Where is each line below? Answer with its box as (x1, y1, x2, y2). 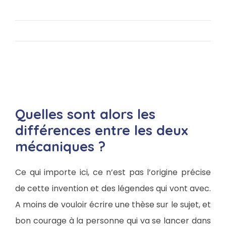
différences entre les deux (15, 122, 188, 139)
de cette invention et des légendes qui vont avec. (15, 183, 211, 194)
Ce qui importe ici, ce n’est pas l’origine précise (15, 166, 211, 178)
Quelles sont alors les (15, 105, 155, 123)
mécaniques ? (15, 138, 105, 155)
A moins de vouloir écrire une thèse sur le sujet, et (15, 199, 211, 210)
